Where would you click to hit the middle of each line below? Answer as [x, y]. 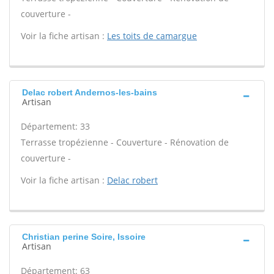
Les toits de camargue [152, 36]
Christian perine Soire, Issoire [84, 237]
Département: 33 [55, 126]
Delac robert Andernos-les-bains [90, 92]
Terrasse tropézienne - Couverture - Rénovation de [125, 142]
